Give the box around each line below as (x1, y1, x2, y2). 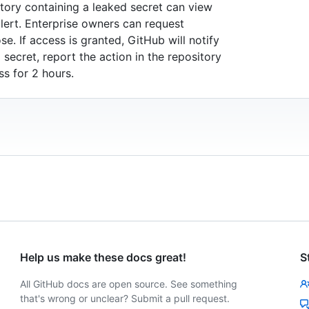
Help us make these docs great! (20, 250, 187, 265)
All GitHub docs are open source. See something (20, 278, 238, 290)
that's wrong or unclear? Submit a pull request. (20, 292, 230, 305)
